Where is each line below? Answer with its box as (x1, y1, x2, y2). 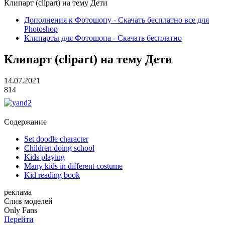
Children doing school (24, 143, 94, 152)
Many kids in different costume (24, 161, 123, 170)
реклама (4, 187, 32, 196)
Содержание (4, 117, 47, 126)
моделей (24, 196, 53, 205)
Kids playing (24, 152, 65, 161)
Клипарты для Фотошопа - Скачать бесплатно (24, 34, 182, 42)
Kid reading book (24, 170, 80, 179)
